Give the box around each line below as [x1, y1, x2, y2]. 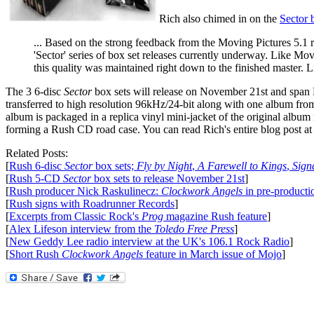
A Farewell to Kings [198, 159, 287, 172]
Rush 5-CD [9, 172, 63, 184]
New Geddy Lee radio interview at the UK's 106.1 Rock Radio [9, 235, 289, 247]
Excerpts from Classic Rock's [9, 210, 142, 222]
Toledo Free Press [154, 222, 234, 235]
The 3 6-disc [6, 85, 64, 97]
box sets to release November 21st [91, 172, 245, 184]
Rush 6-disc [9, 159, 64, 172]
